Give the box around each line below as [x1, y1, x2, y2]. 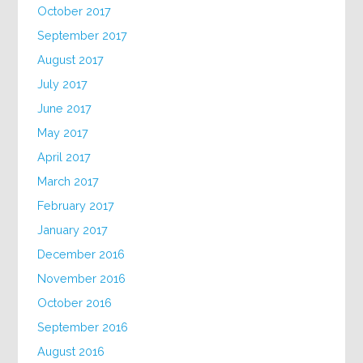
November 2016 [37, 271, 126, 285]
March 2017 [37, 173, 100, 188]
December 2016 [37, 246, 126, 261]
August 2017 [37, 52, 105, 66]
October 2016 [37, 295, 113, 310]
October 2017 [37, 3, 112, 18]
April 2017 [37, 149, 92, 164]
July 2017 [37, 76, 88, 91]
